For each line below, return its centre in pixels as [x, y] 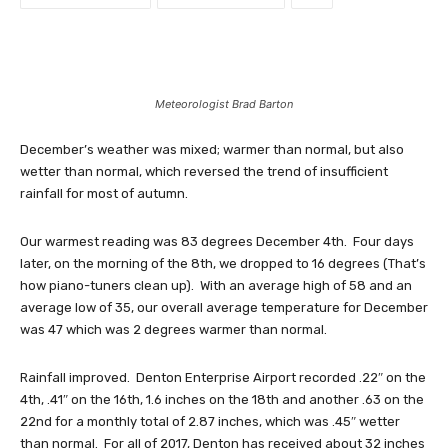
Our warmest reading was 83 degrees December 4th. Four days [217, 242]
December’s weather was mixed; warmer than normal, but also [212, 150]
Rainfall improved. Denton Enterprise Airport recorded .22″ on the [223, 378]
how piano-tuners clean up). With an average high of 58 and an [216, 286]
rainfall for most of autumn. [104, 194]
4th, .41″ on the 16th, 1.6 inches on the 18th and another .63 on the [222, 400]
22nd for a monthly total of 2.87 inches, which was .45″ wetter [210, 422]
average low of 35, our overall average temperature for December [224, 308]
